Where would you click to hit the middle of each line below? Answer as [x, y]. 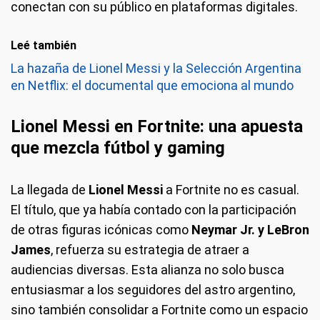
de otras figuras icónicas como [101, 230]
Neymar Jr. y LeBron [250, 230]
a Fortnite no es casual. [231, 190]
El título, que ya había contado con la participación [154, 210]
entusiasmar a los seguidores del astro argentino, [153, 290]
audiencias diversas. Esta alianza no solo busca [147, 270]
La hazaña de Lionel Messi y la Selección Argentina [156, 69]
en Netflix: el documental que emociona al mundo [152, 86]
